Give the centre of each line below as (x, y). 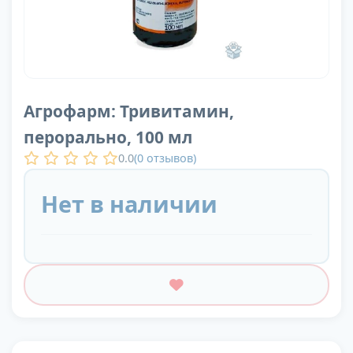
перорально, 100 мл (108, 137)
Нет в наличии (129, 204)
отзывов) (170, 158)
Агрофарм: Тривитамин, (129, 111)
